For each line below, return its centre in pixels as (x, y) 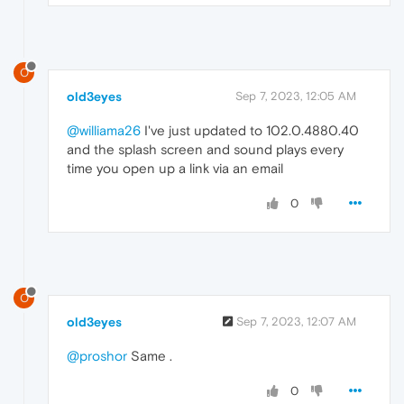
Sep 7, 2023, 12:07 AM (296, 321)
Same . (150, 355)
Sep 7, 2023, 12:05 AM (296, 96)
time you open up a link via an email (175, 168)
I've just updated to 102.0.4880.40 (250, 130)
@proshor (97, 355)
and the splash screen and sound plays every (205, 149)
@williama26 (104, 130)
